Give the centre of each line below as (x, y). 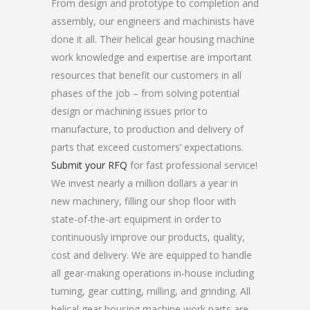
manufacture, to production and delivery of (147, 129)
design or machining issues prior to (129, 111)
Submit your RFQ (89, 165)
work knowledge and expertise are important (152, 57)
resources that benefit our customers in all (146, 75)
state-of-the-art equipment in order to (136, 219)
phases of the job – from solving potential (145, 93)
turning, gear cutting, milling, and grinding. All (151, 291)
